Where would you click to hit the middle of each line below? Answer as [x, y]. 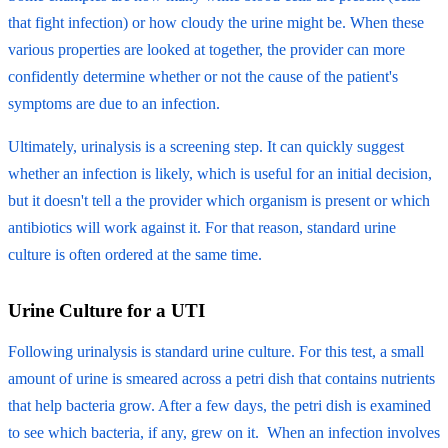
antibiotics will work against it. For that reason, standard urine [202, 227]
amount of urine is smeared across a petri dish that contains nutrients [221, 378]
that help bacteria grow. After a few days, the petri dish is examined [219, 405]
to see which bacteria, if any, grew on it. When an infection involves [224, 432]
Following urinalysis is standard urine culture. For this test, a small [216, 351]
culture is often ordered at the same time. [135, 254]
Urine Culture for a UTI [106, 310]
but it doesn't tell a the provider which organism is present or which [219, 200]
